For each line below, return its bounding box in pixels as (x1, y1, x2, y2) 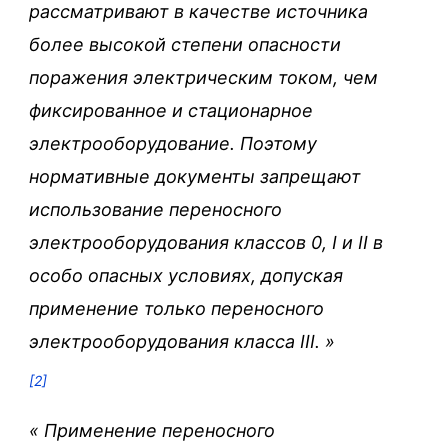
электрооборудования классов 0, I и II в (29, 231, 383, 253)
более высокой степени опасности (29, 33, 341, 55)
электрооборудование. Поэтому (29, 132, 317, 154)
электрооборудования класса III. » (29, 330, 335, 352)
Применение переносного (39, 419, 275, 441)
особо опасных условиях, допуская (29, 264, 343, 286)
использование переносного (29, 198, 282, 220)
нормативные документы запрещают (29, 165, 361, 187)
